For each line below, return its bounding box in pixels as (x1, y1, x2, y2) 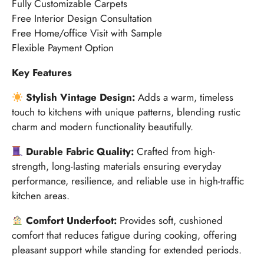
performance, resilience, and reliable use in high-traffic (12, 173, 244, 188)
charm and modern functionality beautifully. (12, 119, 193, 134)
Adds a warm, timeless (135, 90, 234, 104)
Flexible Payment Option (12, 40, 114, 55)
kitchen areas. (12, 188, 70, 203)
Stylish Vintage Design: (23, 90, 136, 104)
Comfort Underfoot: (26, 213, 117, 227)
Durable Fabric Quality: (26, 144, 134, 159)
